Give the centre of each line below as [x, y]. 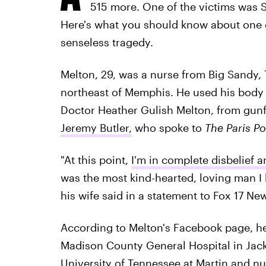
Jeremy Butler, [96, 128]
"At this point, [96, 160]
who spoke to [168, 128]
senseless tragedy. [107, 42]
